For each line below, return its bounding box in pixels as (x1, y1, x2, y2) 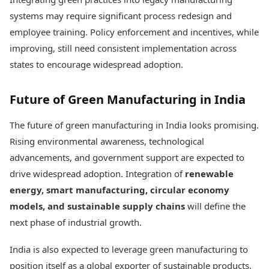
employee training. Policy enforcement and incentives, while (10, 26, 259, 38)
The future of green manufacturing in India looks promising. (10, 119, 259, 131)
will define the (185, 200, 246, 212)
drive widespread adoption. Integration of (10, 168, 185, 180)
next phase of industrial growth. (10, 216, 142, 228)
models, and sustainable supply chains (10, 200, 185, 212)
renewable (185, 168, 234, 180)
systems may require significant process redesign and (10, 10, 232, 22)
